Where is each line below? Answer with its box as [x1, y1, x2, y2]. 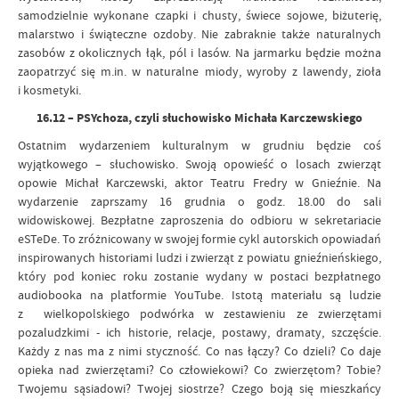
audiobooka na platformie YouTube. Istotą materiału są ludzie [18, 287, 381, 303]
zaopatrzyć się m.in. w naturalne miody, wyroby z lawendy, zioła [18, 63, 381, 79]
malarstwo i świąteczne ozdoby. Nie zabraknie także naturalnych [18, 26, 381, 42]
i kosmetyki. [18, 82, 81, 98]
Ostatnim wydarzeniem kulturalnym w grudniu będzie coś [18, 137, 381, 153]
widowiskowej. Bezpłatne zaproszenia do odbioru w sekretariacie [18, 212, 381, 228]
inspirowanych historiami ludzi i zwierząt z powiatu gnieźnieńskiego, [18, 249, 381, 265]
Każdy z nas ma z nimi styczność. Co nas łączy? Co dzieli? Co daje [18, 343, 381, 359]
